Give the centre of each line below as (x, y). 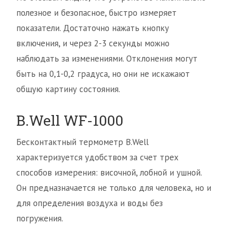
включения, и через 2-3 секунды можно (93, 43)
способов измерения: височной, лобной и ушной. (109, 173)
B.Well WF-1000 (70, 120)
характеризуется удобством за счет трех (97, 157)
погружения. (40, 218)
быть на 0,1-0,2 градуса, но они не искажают (103, 74)
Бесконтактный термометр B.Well (82, 142)
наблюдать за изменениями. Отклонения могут (107, 59)
